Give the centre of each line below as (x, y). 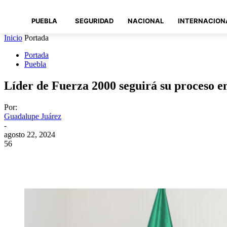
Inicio (13, 38)
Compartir (57, 159)
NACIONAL (146, 21)
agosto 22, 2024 (30, 135)
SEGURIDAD (94, 21)
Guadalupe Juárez (33, 117)
